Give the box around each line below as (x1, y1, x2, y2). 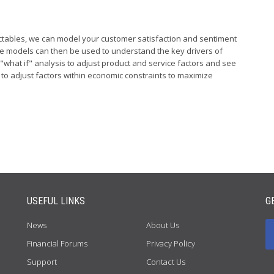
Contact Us (146, 256, 185, 267)
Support (27, 256, 57, 267)
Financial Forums (27, 238, 87, 249)
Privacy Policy (146, 238, 195, 249)
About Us (146, 220, 179, 231)
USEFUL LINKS (27, 195, 85, 207)
